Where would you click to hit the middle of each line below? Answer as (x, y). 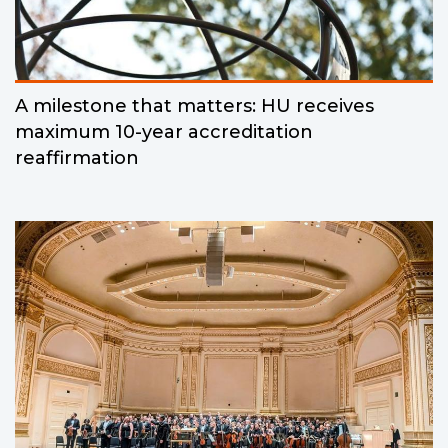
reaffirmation (77, 157)
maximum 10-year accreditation (164, 131)
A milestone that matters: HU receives (194, 105)
